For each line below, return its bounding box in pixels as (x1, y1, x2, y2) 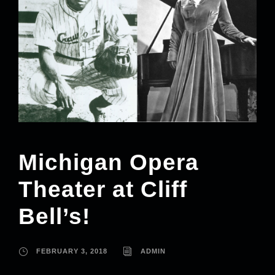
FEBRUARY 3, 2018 (36, 247, 107, 255)
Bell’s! (18, 203, 90, 229)
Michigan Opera (18, 149, 199, 175)
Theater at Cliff (18, 176, 187, 202)
